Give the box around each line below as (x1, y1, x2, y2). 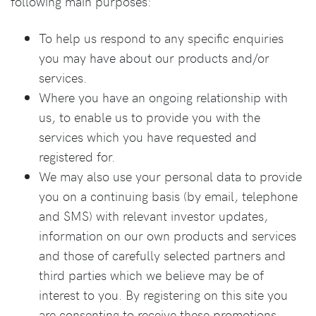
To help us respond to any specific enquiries (39, 29, 284, 47)
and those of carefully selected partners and (39, 246, 286, 264)
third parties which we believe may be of (39, 266, 264, 284)
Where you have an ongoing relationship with (39, 88, 288, 106)
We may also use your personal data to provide (39, 167, 302, 185)
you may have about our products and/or (39, 49, 269, 66)
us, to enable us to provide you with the (39, 108, 260, 126)
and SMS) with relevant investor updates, (39, 207, 268, 224)
